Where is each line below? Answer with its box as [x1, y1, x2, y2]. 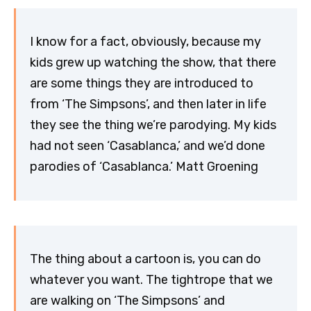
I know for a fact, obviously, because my [30, 34, 261, 50]
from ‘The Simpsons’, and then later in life [30, 96, 267, 112]
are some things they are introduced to [30, 76, 253, 92]
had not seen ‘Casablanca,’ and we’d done [30, 138, 265, 154]
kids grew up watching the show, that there [30, 55, 276, 71]
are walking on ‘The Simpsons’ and [30, 293, 225, 309]
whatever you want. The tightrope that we [30, 272, 273, 288]
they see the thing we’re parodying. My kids [30, 117, 276, 133]
